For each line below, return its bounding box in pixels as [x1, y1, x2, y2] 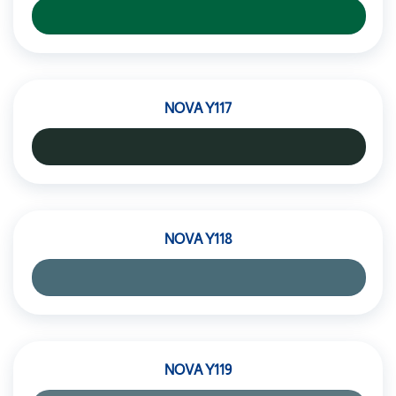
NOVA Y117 [164, 101, 232, 116]
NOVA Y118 [164, 232, 232, 247]
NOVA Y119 [164, 362, 232, 377]
